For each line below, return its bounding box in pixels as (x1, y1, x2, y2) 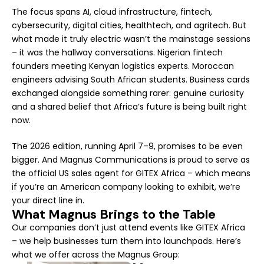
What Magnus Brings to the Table (12, 205, 216, 223)
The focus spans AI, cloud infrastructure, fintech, (12, 5, 212, 18)
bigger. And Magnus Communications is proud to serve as (12, 153, 250, 166)
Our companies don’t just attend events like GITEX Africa (12, 221, 245, 233)
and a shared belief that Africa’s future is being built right (12, 100, 247, 113)
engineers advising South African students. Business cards (12, 73, 250, 85)
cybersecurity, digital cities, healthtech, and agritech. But (12, 19, 246, 31)
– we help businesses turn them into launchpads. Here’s (12, 235, 241, 247)
